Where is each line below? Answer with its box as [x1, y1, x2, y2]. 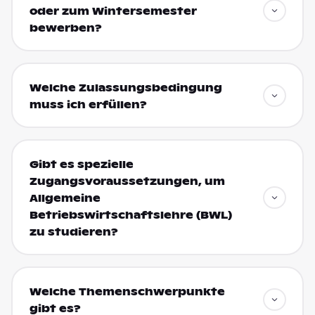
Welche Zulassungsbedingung [29, 81, 222, 94]
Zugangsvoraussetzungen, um [29, 174, 225, 188]
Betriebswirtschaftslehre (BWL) [29, 208, 232, 221]
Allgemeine [29, 191, 101, 205]
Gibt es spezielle [29, 157, 134, 171]
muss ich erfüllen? [29, 98, 147, 111]
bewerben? [29, 21, 102, 34]
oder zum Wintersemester [29, 4, 197, 18]
